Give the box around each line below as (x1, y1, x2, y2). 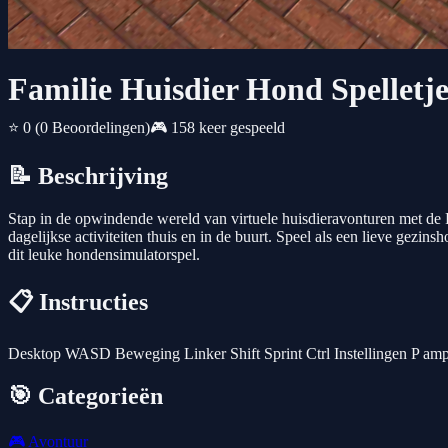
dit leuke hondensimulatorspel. (8, 246, 200, 264)
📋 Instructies (8, 289, 148, 316)
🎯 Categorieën (8, 382, 163, 409)
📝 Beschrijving (8, 163, 168, 190)
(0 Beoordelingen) (35, 119, 150, 137)
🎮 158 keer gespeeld (150, 119, 285, 137)
